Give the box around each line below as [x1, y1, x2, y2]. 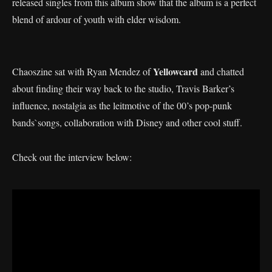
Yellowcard [153, 64, 200, 78]
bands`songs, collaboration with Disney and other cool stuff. [12, 116, 242, 129]
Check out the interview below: [12, 151, 132, 163]
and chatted [200, 65, 244, 78]
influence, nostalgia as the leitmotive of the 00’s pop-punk [12, 99, 232, 112]
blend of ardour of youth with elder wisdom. [12, 13, 181, 25]
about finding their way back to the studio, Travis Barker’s [12, 82, 234, 95]
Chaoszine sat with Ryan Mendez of [12, 65, 153, 78]
